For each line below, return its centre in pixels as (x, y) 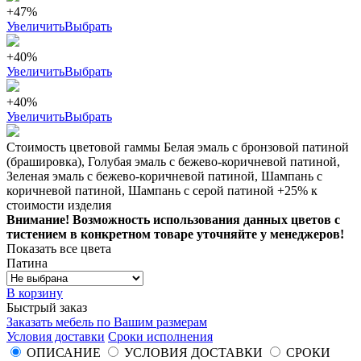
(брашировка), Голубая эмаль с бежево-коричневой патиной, (173, 162)
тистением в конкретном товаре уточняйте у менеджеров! (175, 234)
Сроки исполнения (160, 337)
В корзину (35, 293)
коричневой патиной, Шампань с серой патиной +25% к (162, 191)
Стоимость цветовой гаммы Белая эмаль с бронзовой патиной (178, 147)
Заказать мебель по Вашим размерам (107, 322)
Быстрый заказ (47, 308)
